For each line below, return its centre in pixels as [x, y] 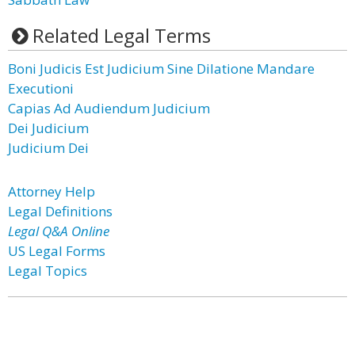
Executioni [41, 88]
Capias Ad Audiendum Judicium [109, 108]
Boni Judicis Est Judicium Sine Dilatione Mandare [161, 69]
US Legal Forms [57, 251]
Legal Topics [48, 271]
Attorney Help [52, 191]
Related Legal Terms [121, 35]
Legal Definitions [60, 211]
